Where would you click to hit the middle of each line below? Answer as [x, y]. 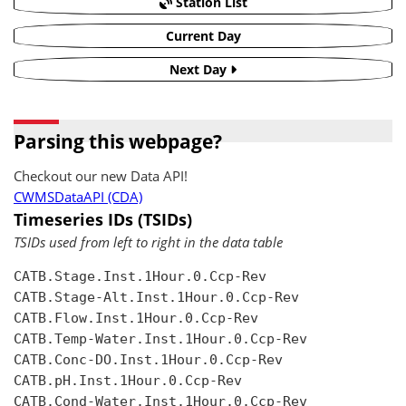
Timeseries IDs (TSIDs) [103, 219]
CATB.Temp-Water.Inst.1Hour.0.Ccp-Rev [160, 339]
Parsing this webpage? [118, 141]
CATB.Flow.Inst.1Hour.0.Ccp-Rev [136, 319]
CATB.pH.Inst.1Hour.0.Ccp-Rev [128, 381]
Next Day [200, 69]
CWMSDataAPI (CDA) [78, 197]
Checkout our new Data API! [101, 176]
